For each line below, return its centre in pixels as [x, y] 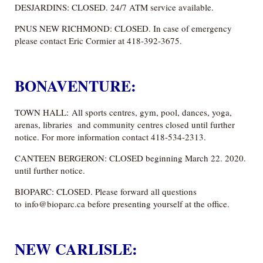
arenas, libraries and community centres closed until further [125, 125]
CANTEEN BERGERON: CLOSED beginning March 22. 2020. [130, 158]
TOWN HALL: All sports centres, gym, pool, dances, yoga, [123, 112]
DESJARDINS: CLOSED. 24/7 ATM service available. [114, 7]
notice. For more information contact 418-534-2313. [110, 137]
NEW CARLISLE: [76, 249]
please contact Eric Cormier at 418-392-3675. [98, 41]
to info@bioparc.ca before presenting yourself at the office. [122, 204]
